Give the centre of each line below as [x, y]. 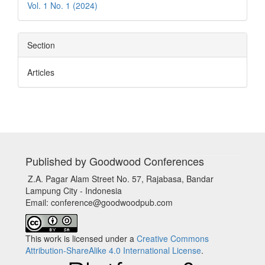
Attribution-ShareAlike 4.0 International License [113, 250]
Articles [41, 72]
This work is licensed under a [81, 238]
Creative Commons [173, 238]
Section [41, 45]
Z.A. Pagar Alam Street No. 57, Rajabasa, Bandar [119, 179]
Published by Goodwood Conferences [115, 161]
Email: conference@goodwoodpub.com [99, 202]
